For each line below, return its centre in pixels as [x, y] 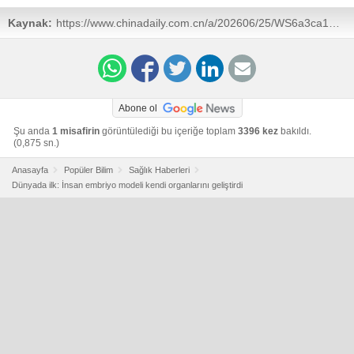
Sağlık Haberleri [159, 169]
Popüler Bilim [88, 169]
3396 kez [258, 131]
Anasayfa [30, 169]
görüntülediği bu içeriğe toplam [169, 131]
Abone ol [137, 108]
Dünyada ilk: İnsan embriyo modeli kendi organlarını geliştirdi [127, 185]
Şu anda [33, 131]
